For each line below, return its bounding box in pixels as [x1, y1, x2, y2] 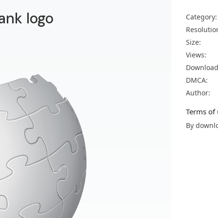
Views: [186, 50, 206, 59]
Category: [186, 12, 217, 21]
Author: [186, 88, 210, 97]
